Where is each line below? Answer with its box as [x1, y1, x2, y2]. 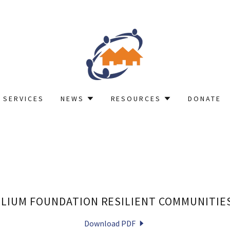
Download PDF [84, 218, 136, 228]
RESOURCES [110, 94, 162, 103]
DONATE [188, 94, 222, 103]
